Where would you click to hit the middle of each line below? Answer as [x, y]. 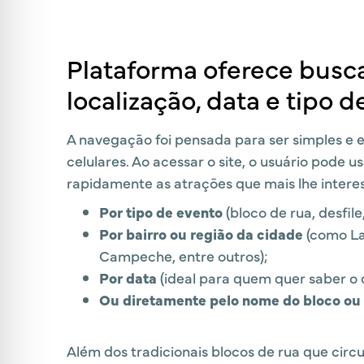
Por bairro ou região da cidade [201, 234]
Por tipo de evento [161, 212]
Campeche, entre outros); [184, 256]
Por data [128, 278]
